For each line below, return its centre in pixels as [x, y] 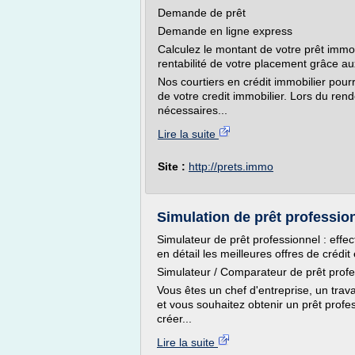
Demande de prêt [202, 13]
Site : [173, 166]
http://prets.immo [231, 166]
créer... [174, 319]
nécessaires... [193, 110]
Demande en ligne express [225, 31]
